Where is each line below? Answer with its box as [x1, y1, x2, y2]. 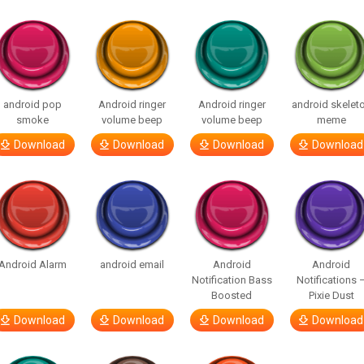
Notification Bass [191, 274, 272, 286]
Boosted [211, 289, 253, 301]
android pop [3, 98, 63, 110]
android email [100, 258, 165, 271]
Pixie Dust [308, 289, 354, 301]
